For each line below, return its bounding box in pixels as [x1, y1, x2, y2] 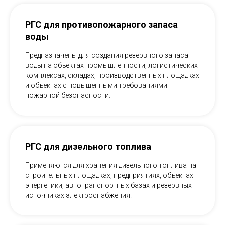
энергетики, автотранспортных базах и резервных [25, 181, 192, 190]
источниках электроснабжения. [25, 191, 132, 200]
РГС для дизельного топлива [25, 141, 151, 152]
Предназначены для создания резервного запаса [25, 51, 188, 60]
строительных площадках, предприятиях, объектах [25, 171, 193, 180]
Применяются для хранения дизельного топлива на [25, 161, 196, 170]
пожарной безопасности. [25, 91, 110, 100]
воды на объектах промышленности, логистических [25, 61, 198, 70]
